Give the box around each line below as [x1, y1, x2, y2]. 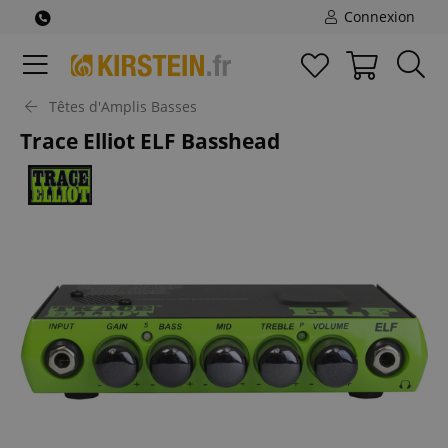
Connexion [340, 7, 415, 26]
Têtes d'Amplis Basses [49, 97, 197, 116]
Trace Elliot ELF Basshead [20, 127, 280, 155]
